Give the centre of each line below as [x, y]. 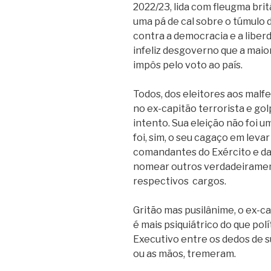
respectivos [162, 181]
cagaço [211, 137]
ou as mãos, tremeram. [185, 253]
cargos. [210, 181]
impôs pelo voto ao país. [189, 65]
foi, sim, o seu [164, 137]
